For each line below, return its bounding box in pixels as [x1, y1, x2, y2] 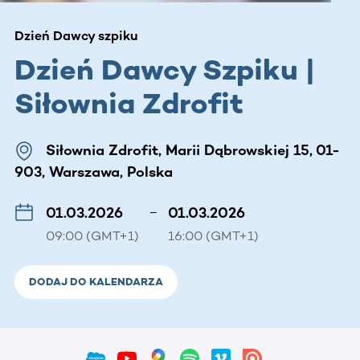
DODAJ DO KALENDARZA [29, 275, 163, 288]
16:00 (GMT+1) [168, 227, 259, 243]
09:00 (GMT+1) [46, 227, 139, 243]
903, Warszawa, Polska [14, 162, 173, 181]
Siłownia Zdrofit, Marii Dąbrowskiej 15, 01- [46, 141, 340, 159]
